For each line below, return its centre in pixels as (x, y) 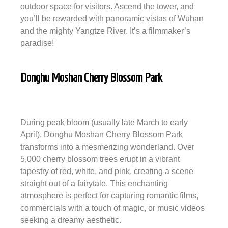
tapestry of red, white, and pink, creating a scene (107, 172)
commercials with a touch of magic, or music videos (112, 208)
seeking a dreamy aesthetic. (71, 220)
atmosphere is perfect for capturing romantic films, (109, 196)
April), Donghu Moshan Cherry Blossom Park (102, 135)
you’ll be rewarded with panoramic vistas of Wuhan (112, 18)
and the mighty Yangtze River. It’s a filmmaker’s (105, 31)
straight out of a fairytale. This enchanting (94, 184)
